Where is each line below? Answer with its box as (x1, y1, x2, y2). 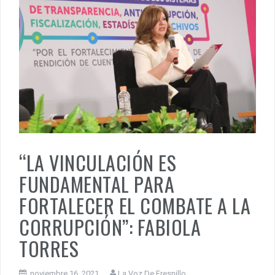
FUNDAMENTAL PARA (19, 169, 174, 198)
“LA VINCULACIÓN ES (19, 147, 176, 177)
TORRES (19, 233, 79, 263)
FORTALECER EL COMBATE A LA (19, 190, 250, 220)
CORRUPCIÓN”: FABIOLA (19, 212, 201, 241)
